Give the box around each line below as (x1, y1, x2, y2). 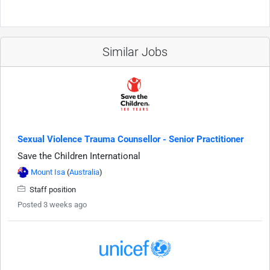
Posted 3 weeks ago (17, 199, 87, 209)
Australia (69, 167, 99, 177)
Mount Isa (31, 167, 65, 177)
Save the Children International (17, 150, 140, 162)
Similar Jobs (102, 44, 168, 59)
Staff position (28, 184, 76, 194)
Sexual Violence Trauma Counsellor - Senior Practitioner (17, 133, 243, 145)
